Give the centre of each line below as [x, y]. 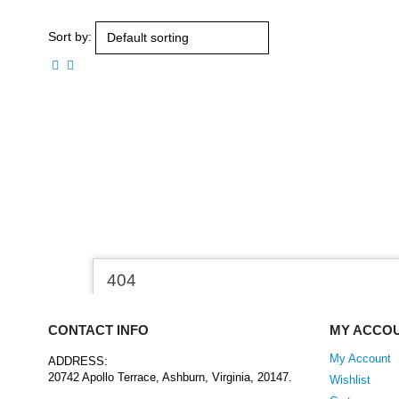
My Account [361, 359]
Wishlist [350, 380]
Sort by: [69, 37]
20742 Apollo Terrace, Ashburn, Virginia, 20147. [170, 378]
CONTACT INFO [98, 330]
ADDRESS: [77, 362]
